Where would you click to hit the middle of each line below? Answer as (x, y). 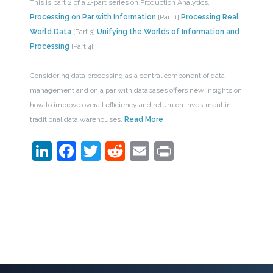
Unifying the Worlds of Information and (168, 31)
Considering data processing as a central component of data (127, 75)
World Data (50, 31)
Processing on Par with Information (93, 17)
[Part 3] (84, 31)
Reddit (154, 151)
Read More (144, 119)
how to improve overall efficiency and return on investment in (130, 105)
